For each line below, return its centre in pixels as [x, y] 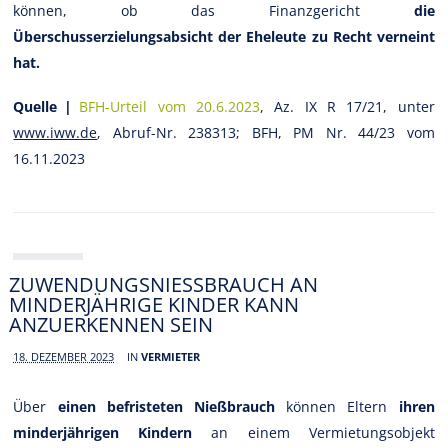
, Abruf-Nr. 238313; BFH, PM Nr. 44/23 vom [266, 132]
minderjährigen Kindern [103, 432]
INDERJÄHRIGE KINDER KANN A [154, 304]
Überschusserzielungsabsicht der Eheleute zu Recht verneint [224, 36]
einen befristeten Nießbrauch [166, 406]
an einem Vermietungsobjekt [313, 432]
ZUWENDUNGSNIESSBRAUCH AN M [164, 284]
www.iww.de [55, 132]
